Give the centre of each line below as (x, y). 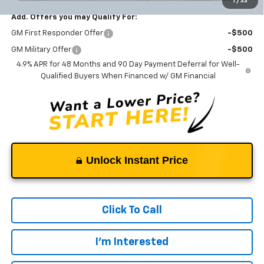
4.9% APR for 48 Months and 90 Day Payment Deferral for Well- (128, 64)
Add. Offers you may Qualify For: (74, 17)
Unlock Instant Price (137, 160)
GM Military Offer (41, 49)
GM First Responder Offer (57, 33)
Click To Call (132, 210)
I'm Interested (132, 242)
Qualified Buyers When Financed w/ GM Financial (128, 76)
